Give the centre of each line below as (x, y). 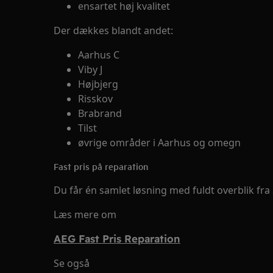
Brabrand (100, 113)
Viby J (90, 69)
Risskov (95, 99)
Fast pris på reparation (101, 166)
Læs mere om (85, 214)
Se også (72, 263)
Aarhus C (99, 55)
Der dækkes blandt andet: (113, 30)
